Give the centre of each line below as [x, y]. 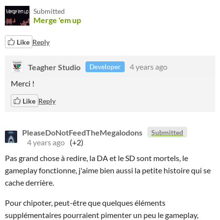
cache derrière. [29, 182]
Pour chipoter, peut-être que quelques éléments [85, 203]
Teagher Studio [54, 67]
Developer [105, 67]
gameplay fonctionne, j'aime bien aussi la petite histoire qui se [108, 170]
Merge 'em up [57, 20]
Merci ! [23, 83]
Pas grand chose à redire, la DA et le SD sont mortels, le [96, 158]
